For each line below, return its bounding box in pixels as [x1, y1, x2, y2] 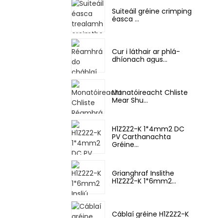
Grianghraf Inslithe [112, 168, 174, 179]
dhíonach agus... [112, 54, 167, 65]
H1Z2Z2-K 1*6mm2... [112, 176, 176, 186]
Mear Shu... [112, 95, 148, 105]
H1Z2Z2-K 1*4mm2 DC [112, 124, 184, 134]
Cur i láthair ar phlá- [112, 47, 180, 57]
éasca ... [112, 14, 139, 24]
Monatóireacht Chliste [112, 87, 188, 97]
